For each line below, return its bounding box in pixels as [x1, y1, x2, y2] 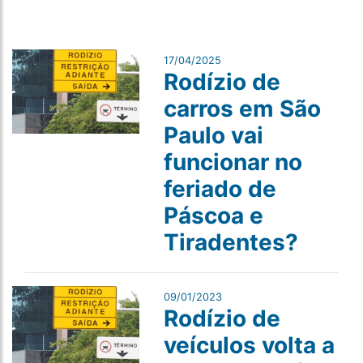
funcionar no [163, 148, 302, 176]
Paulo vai [163, 122, 263, 149]
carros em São [163, 95, 321, 122]
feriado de [163, 175, 276, 203]
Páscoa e [163, 202, 263, 229]
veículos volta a [163, 331, 335, 359]
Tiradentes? [163, 228, 298, 256]
